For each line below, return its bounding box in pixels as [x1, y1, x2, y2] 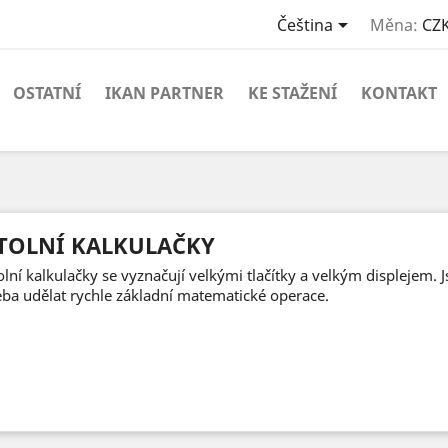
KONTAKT [361, 82, 437, 104]
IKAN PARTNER [105, 82, 224, 104]
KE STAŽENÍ [248, 82, 337, 104]
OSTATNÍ [13, 82, 81, 104]
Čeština [276, 14, 333, 37]
